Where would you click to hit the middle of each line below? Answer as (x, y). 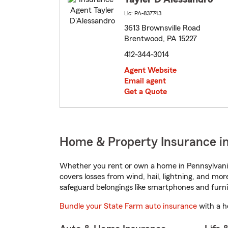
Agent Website (150, 70)
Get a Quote (146, 92)
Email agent (145, 81)
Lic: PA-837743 (143, 13)
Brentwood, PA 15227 (161, 39)
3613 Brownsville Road (162, 28)
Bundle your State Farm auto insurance (128, 206)
